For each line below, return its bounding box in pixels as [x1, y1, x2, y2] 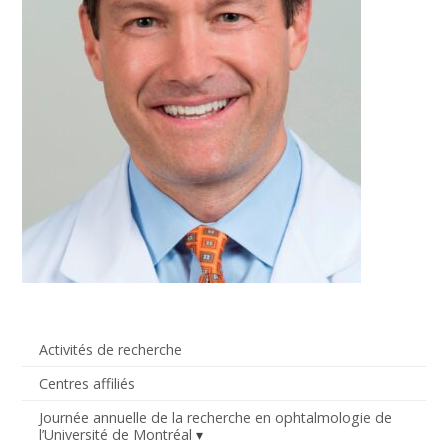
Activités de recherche [38, 339, 182, 359]
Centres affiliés [38, 373, 135, 393]
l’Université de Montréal [38, 425, 192, 445]
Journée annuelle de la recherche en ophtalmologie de [38, 408, 392, 428]
